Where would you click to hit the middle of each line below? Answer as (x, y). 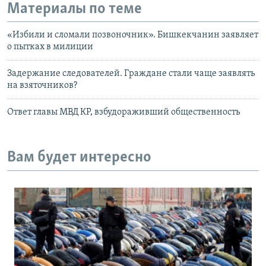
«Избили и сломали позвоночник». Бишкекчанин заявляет (133, 35)
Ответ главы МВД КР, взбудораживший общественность (123, 112)
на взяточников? (42, 85)
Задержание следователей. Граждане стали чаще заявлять (131, 74)
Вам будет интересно (79, 158)
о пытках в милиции (50, 47)
